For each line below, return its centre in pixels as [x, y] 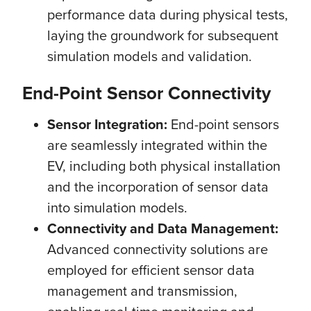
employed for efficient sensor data [151, 270]
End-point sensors [223, 124]
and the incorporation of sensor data [158, 186]
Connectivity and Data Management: [163, 228]
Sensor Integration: [107, 124]
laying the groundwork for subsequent [163, 35]
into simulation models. [117, 207]
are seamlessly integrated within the [157, 145]
